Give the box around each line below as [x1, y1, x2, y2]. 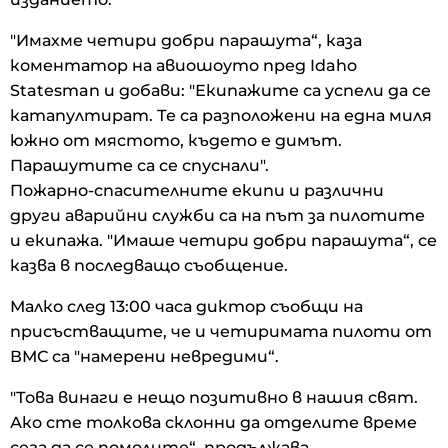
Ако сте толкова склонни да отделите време [10, 413, 417, 433]
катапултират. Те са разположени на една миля [10, 106, 432, 126]
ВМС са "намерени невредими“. [10, 347, 279, 367]
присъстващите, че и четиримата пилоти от [10, 322, 432, 342]
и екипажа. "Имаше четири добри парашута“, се [10, 231, 437, 251]
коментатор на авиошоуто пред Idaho [10, 56, 357, 76]
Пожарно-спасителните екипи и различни [10, 181, 384, 201]
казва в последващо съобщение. [10, 256, 288, 276]
